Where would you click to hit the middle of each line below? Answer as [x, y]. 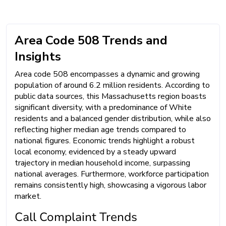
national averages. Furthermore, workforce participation [112, 174]
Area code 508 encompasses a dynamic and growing [107, 74]
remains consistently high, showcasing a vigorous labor [110, 185]
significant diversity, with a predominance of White [103, 107]
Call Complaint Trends [76, 217]
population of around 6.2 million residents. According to [112, 85]
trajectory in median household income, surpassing [102, 163]
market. [28, 196]
